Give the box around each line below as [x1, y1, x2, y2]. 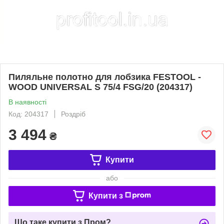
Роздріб [61, 109, 85, 118]
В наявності [8, 97, 46, 106]
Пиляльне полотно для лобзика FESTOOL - [8, 71, 201, 82]
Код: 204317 [8, 109, 48, 118]
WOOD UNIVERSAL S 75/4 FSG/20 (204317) [8, 81, 192, 92]
